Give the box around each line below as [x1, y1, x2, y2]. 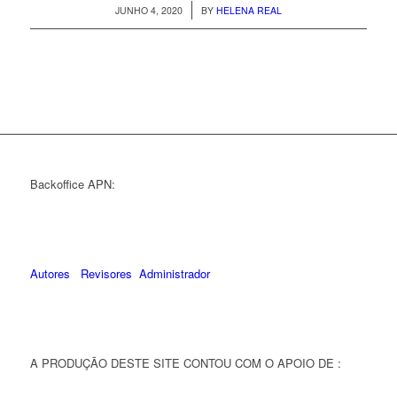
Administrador [138, 265, 210, 283]
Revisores [76, 265, 132, 283]
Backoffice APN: [29, 175, 115, 193]
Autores [29, 265, 70, 283]
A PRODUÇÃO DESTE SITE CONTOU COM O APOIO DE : [29, 354, 341, 372]
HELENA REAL [215, 4, 282, 18]
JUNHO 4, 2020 [114, 4, 183, 18]
